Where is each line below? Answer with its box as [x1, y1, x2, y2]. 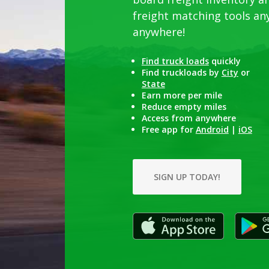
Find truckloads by [141, 67, 222, 79]
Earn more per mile [141, 89, 222, 101]
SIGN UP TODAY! [153, 171, 220, 183]
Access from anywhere [141, 112, 236, 124]
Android [195, 124, 229, 136]
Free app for [141, 124, 196, 136]
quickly [208, 55, 241, 67]
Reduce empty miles [141, 101, 226, 113]
